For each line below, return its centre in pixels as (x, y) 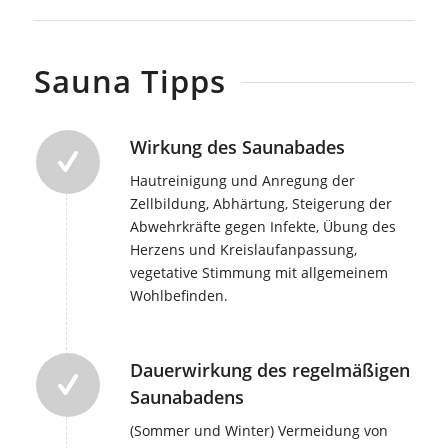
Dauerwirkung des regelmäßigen (269, 370)
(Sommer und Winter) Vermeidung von (258, 430)
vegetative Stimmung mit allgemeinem (258, 273)
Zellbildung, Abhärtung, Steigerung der (260, 204)
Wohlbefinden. (178, 296)
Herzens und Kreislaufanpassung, (243, 250)
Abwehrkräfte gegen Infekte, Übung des (262, 227)
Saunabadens (186, 397)
